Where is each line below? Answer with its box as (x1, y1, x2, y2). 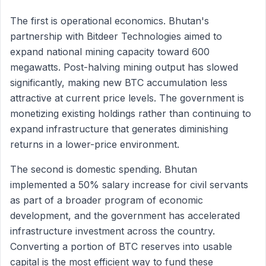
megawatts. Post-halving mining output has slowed (10, 61, 238, 73)
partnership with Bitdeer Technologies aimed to (10, 30, 222, 42)
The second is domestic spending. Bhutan (10, 163, 197, 175)
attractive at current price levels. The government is (10, 92, 244, 104)
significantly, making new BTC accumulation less (10, 77, 227, 88)
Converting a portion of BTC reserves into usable (10, 240, 232, 252)
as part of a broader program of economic (10, 194, 203, 206)
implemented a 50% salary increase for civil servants (10, 179, 248, 191)
